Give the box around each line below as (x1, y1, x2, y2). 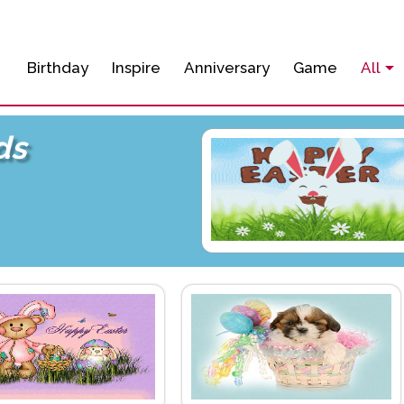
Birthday (26, 59, 88, 77)
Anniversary (183, 59, 270, 77)
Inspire (111, 59, 161, 77)
